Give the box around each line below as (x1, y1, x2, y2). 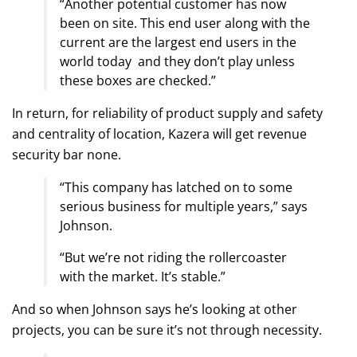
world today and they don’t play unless (60, 52, 295, 70)
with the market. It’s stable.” (60, 267, 226, 285)
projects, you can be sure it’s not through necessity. (12, 320, 322, 339)
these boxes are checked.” (60, 71, 216, 89)
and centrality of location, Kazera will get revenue (12, 124, 307, 143)
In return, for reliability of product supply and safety (12, 104, 323, 122)
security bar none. (12, 145, 121, 163)
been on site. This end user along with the (60, 14, 310, 32)
